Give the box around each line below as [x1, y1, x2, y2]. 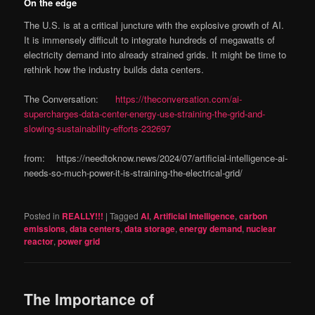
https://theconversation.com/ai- [115, 91, 243, 105]
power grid [58, 235, 101, 248]
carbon [239, 210, 268, 223]
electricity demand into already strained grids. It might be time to [24, 47, 287, 61]
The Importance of [24, 288, 155, 310]
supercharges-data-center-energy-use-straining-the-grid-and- [24, 106, 266, 120]
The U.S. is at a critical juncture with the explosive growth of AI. [24, 18, 285, 32]
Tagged [110, 210, 139, 222]
